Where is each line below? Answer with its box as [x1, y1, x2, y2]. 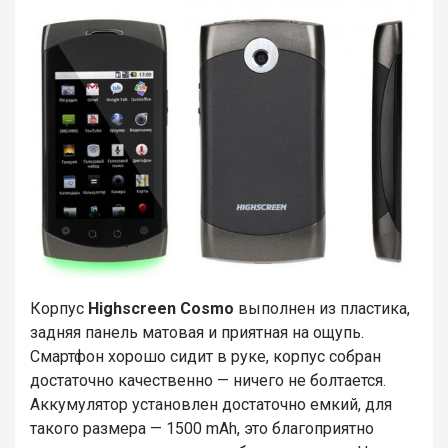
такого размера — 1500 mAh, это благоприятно [30, 418, 374, 438]
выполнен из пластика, [234, 298, 410, 318]
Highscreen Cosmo [88, 298, 234, 318]
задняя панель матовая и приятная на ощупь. [30, 322, 364, 342]
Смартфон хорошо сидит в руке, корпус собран [30, 346, 381, 366]
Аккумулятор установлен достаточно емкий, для [30, 394, 392, 414]
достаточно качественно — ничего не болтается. [30, 370, 386, 390]
